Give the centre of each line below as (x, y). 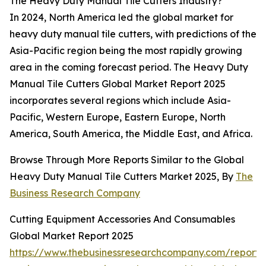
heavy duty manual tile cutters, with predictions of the (133, 34)
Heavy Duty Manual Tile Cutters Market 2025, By (123, 177)
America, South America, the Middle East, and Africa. (131, 134)
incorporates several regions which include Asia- (120, 101)
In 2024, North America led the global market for (121, 18)
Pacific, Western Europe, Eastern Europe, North (118, 117)
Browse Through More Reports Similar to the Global (127, 160)
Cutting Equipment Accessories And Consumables (122, 219)
